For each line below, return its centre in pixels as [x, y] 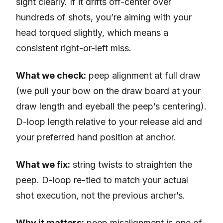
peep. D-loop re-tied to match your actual [102, 180]
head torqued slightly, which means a [92, 33]
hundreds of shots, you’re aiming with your [104, 17]
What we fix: [43, 165]
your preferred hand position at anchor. [96, 137]
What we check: [51, 76]
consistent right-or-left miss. [74, 48]
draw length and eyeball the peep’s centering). [111, 107]
